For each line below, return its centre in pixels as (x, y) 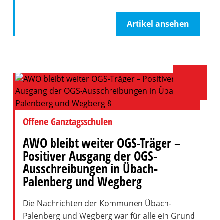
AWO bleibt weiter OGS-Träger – (101, 143)
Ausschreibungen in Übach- (90, 168)
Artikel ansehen (158, 24)
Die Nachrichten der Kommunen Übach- (97, 203)
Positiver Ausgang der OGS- (90, 156)
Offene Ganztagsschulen (67, 122)
